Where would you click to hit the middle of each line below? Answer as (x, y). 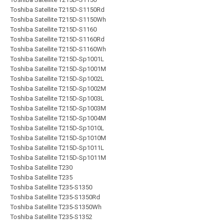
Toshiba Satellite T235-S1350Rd (55, 197)
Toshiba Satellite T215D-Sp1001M (58, 69)
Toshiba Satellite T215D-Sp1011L (57, 148)
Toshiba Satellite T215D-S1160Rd (57, 39)
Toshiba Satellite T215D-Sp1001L (57, 59)
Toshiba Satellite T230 (41, 167)
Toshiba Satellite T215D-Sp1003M (58, 108)
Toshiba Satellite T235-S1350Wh (56, 207)
